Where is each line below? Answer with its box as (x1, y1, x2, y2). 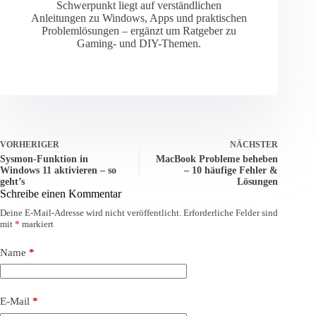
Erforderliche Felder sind (183, 207, 278, 218)
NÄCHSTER (230, 139, 279, 150)
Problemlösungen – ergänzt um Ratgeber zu (42, 24, 237, 37)
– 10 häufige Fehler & (184, 164, 279, 176)
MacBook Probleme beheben (156, 153, 279, 164)
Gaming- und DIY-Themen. (77, 37, 202, 49)
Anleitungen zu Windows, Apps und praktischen (31, 11, 248, 24)
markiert (20, 218, 54, 229)
